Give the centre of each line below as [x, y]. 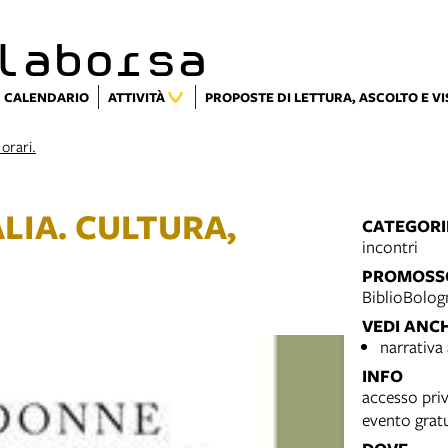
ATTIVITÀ [136, 97]
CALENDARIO [46, 97]
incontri [390, 246]
